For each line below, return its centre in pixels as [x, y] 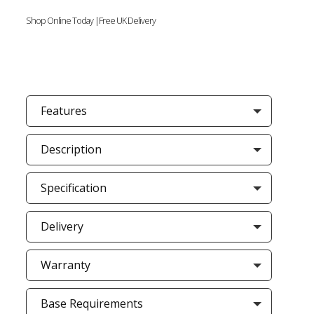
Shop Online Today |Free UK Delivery [90, 21]
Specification [73, 188]
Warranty [65, 265]
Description [71, 149]
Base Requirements [91, 303]
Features [63, 111]
